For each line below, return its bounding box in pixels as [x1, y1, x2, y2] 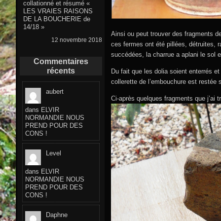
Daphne [46, 211, 68, 219]
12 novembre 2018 [51, 36, 102, 43]
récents [46, 67, 75, 75]
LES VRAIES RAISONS [23, 7, 93, 15]
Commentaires [33, 57, 88, 66]
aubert [46, 87, 64, 95]
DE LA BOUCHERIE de [23, 15, 90, 23]
